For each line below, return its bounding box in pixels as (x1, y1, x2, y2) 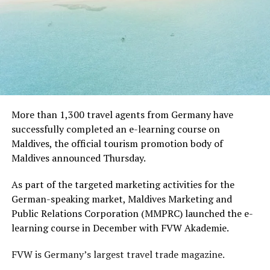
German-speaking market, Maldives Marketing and (11, 192, 232, 206)
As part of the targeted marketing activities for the (11, 177, 234, 191)
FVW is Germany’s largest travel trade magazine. (11, 247, 225, 261)
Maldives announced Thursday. (11, 151, 146, 165)
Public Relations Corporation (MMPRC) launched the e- (11, 206, 253, 220)
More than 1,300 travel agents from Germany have (11, 107, 233, 121)
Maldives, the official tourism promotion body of (11, 136, 223, 150)
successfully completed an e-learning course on (11, 122, 220, 136)
